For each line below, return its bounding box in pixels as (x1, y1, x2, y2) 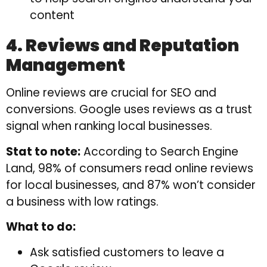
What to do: (6, 219, 76, 235)
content (30, 7, 74, 24)
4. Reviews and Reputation (6, 34, 239, 58)
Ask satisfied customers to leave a (30, 244, 224, 260)
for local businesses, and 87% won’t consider (6, 176, 256, 193)
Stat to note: (6, 143, 80, 160)
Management (6, 54, 125, 77)
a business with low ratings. (6, 193, 159, 210)
